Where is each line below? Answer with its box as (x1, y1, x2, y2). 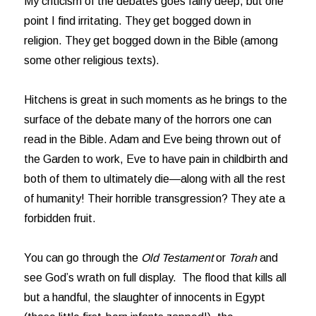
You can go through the (24, 252, 142, 264)
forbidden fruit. (24, 212, 97, 224)
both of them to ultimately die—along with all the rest (24, 173, 286, 185)
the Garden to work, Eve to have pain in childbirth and (24, 153, 288, 165)
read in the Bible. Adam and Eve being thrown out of (24, 133, 281, 145)
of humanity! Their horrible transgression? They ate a (24, 193, 286, 205)
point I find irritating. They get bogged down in (24, 15, 252, 27)
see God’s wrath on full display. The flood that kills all (24, 272, 287, 284)
